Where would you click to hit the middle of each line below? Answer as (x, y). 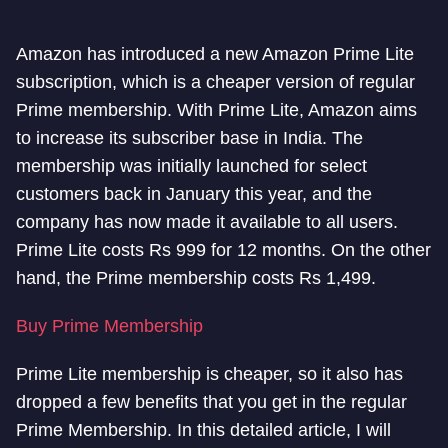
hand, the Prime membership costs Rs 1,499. (196, 278)
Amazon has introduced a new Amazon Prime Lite (215, 54)
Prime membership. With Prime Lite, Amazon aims (216, 110)
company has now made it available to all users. (207, 222)
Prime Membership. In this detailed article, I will (203, 430)
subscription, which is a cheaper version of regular (215, 82)
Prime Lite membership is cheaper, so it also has (209, 374)
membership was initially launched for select (191, 166)
